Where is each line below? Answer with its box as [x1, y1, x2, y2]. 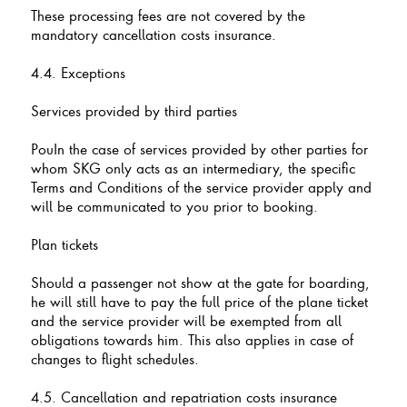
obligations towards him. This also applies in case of [30, 330, 353, 349]
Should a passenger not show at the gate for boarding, [30, 273, 370, 292]
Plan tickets [30, 234, 98, 253]
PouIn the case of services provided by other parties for [30, 139, 368, 158]
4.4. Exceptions [30, 63, 125, 82]
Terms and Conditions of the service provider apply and [30, 177, 372, 196]
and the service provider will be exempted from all [30, 311, 342, 330]
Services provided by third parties [30, 101, 237, 120]
